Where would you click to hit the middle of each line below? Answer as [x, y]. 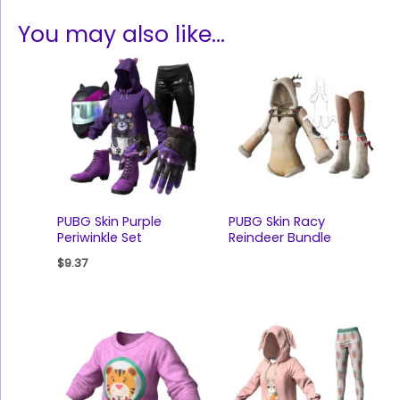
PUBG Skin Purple [109, 221]
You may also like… [121, 35]
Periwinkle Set [99, 237]
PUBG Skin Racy [276, 221]
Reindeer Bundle [279, 237]
